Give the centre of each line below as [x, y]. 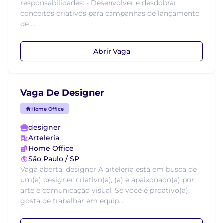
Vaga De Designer [62, 93]
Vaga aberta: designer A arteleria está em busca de [109, 169]
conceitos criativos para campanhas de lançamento [110, 13]
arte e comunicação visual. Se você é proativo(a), [105, 190]
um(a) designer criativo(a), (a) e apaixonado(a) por [107, 180]
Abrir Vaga [111, 51]
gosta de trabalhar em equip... [72, 201]
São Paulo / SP [54, 159]
